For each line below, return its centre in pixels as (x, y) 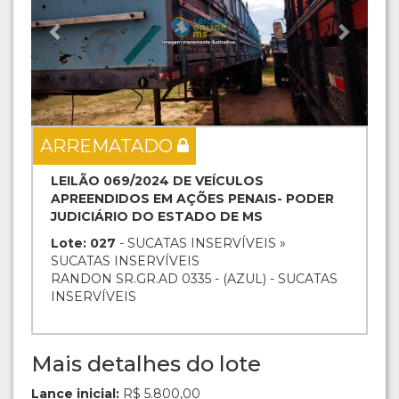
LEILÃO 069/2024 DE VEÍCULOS (157, 181)
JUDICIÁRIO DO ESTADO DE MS (157, 217)
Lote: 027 (83, 244)
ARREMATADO (109, 147)
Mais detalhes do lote (146, 364)
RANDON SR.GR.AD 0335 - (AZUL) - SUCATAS (194, 279)
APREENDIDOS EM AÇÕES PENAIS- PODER (192, 199)
